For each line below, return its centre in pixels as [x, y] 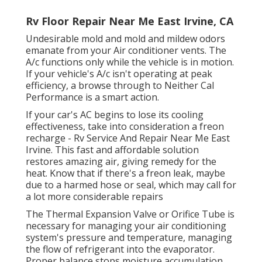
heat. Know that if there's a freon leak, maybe [125, 173]
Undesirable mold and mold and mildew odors [125, 39]
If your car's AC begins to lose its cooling [115, 115]
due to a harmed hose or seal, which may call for [131, 185]
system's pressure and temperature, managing [129, 238]
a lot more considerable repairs [94, 197]
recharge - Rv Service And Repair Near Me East [128, 138]
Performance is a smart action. [92, 97]
